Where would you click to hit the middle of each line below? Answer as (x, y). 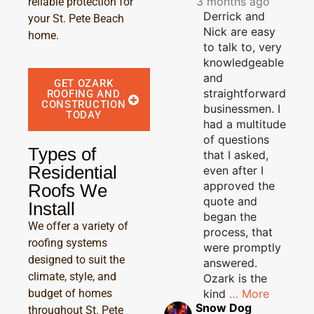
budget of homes (70, 294)
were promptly (242, 247)
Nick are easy (239, 31)
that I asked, (236, 155)
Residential (73, 173)
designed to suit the (76, 260)
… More (249, 293)
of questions (236, 139)
